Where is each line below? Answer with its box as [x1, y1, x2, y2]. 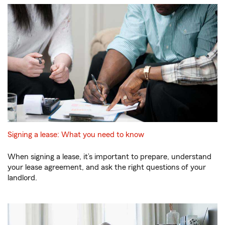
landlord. [8, 173, 37, 182]
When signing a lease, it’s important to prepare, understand [8, 152, 211, 161]
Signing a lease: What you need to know [8, 130, 144, 139]
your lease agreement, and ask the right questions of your [8, 163, 206, 171]
